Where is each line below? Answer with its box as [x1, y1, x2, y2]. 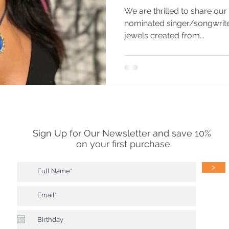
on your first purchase [76, 138, 170, 149]
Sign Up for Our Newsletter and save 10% [32, 127, 214, 139]
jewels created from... [124, 30, 204, 40]
